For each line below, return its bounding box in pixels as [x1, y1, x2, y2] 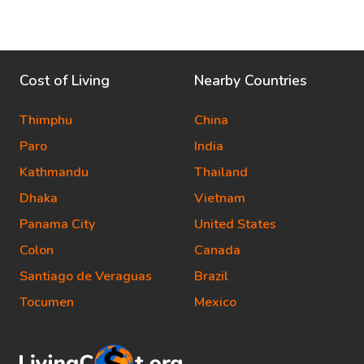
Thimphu [19, 111, 72, 129]
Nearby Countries [194, 71, 307, 90]
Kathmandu [19, 163, 89, 181]
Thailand [194, 163, 248, 181]
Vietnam [194, 189, 245, 207]
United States [194, 215, 276, 233]
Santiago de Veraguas [19, 267, 152, 285]
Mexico [194, 293, 236, 311]
